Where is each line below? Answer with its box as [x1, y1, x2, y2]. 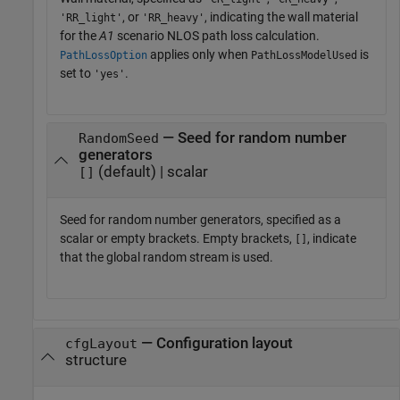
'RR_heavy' [142, 11, 204, 24]
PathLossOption [60, 48, 147, 62]
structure [64, 352, 127, 370]
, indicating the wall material [204, 9, 358, 24]
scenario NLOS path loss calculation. [114, 28, 320, 43]
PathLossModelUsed [251, 48, 357, 62]
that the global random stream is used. [60, 249, 273, 264]
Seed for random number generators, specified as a [60, 212, 341, 227]
